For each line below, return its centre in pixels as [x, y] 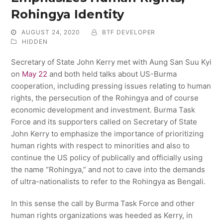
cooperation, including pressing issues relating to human [111, 86]
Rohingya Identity [68, 14]
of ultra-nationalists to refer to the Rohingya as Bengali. [109, 181]
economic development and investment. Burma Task [103, 110]
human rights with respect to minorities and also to [101, 145]
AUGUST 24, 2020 [51, 32]
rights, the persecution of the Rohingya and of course [105, 98]
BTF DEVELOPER [129, 32]
